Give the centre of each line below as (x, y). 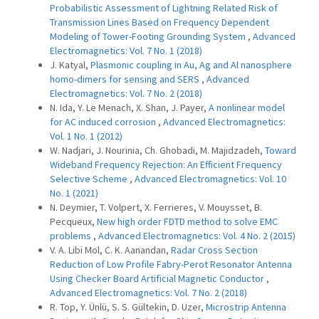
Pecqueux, (73, 221)
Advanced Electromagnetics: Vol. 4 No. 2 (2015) (197, 236)
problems (72, 236)
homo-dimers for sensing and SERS (126, 79)
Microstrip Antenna (246, 307)
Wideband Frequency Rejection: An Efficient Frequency (166, 164)
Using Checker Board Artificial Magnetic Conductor (158, 278)
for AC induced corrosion (104, 122)
